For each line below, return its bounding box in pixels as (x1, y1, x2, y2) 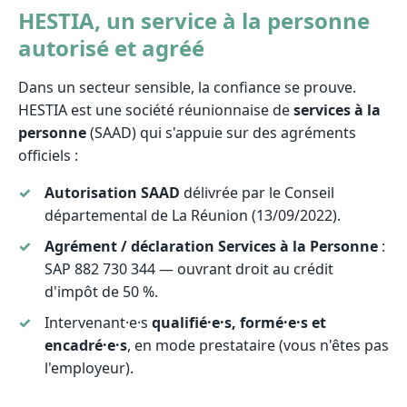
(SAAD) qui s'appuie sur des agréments (86, 123, 356, 144)
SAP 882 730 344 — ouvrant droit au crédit (44, 259, 333, 280)
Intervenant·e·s (44, 312, 152, 333)
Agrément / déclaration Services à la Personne (44, 236, 378, 257)
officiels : (18, 145, 78, 166)
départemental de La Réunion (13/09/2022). (44, 205, 341, 226)
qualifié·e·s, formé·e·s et (151, 312, 326, 333)
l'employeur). (44, 357, 134, 378)
